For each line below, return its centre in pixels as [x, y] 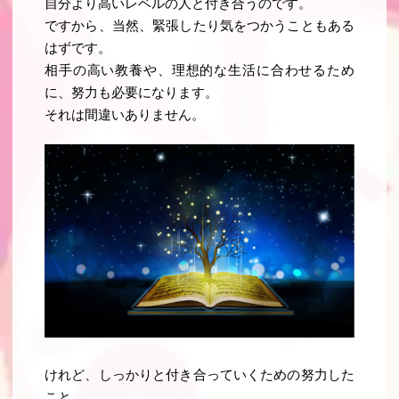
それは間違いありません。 [125, 114]
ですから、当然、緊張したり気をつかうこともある [199, 25]
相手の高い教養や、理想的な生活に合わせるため [199, 70]
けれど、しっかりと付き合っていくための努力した [199, 375]
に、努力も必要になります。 [132, 92]
